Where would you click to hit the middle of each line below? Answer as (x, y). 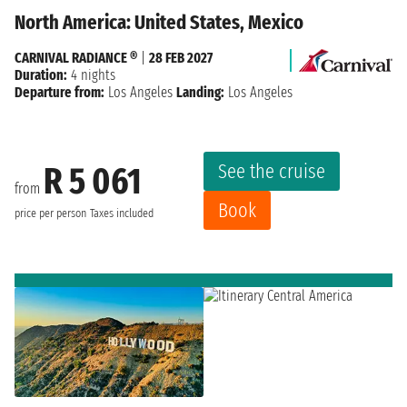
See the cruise (272, 171)
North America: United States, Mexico (159, 22)
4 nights (91, 74)
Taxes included (122, 213)
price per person (50, 213)
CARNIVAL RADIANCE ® (76, 57)
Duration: (41, 74)
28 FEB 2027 (181, 57)
